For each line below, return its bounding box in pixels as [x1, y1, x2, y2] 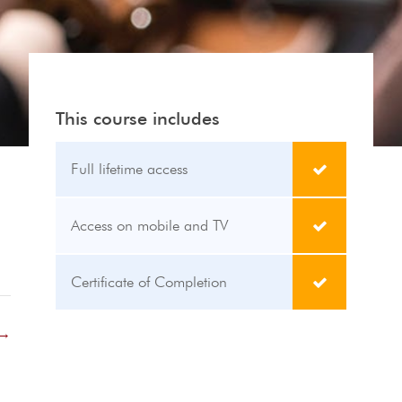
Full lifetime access [71, 160, 188, 179]
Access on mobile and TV [71, 216, 228, 235]
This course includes [56, 108, 220, 130]
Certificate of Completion [71, 273, 227, 292]
